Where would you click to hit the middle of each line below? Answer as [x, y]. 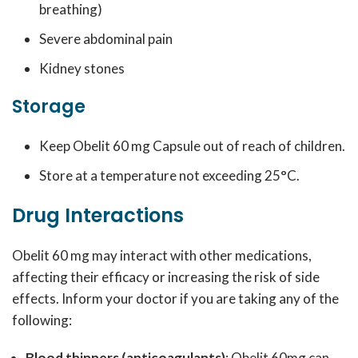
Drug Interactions [98, 215]
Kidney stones [82, 68]
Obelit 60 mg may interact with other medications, [162, 255]
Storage [49, 107]
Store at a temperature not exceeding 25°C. [169, 175]
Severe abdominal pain [106, 39]
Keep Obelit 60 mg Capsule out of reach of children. [192, 146]
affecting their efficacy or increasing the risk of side [166, 277]
